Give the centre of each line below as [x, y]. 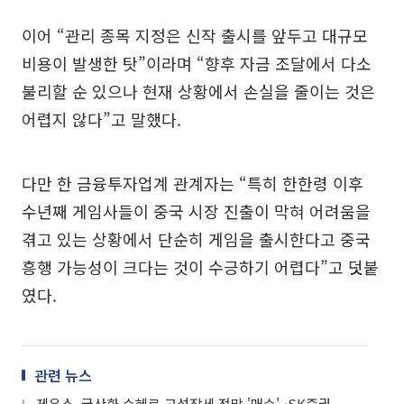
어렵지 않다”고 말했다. [101, 119]
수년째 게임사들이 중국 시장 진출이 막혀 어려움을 [196, 211]
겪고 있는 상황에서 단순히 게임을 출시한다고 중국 [196, 239]
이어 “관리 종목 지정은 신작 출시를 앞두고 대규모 [195, 35]
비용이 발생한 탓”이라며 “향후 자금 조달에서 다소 [197, 63]
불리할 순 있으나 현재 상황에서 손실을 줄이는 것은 [198, 91]
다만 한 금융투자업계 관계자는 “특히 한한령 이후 [193, 183]
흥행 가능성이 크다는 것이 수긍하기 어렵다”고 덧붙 [200, 266]
